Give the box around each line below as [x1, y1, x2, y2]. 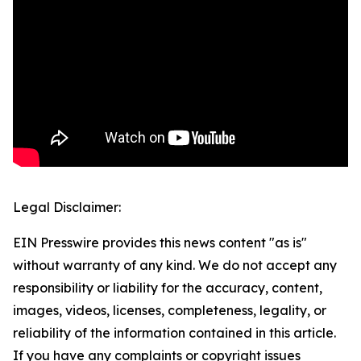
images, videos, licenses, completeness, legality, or [13, 302, 326, 319]
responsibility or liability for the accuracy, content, [13, 280, 322, 297]
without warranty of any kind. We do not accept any [13, 257, 337, 274]
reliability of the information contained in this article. [13, 325, 336, 342]
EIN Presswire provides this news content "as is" [13, 234, 307, 251]
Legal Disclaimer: [13, 199, 121, 216]
